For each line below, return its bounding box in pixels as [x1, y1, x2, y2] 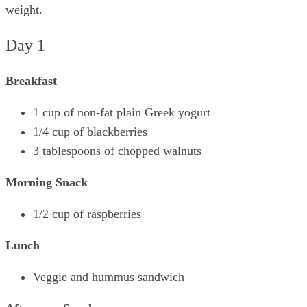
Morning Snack [5, 175, 88, 189]
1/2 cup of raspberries [33, 206, 141, 221]
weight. [5, 2, 42, 16]
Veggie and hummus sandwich [33, 269, 184, 284]
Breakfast [5, 73, 57, 88]
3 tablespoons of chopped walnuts [33, 143, 201, 158]
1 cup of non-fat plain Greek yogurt [33, 105, 210, 119]
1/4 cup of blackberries [33, 124, 147, 138]
